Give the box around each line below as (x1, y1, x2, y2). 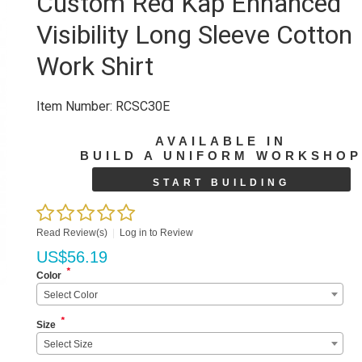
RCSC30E (112, 99, 170, 114)
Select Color (44, 288, 99, 301)
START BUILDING (152, 176, 290, 188)
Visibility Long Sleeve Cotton (36, 19, 353, 50)
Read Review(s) (36, 226, 108, 238)
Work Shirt (36, 51, 154, 82)
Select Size (44, 338, 94, 350)
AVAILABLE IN (155, 134, 288, 148)
